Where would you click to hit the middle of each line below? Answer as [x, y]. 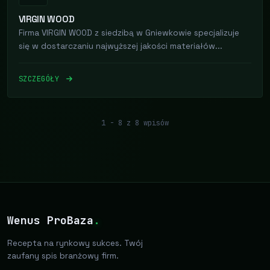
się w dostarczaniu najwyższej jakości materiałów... [120, 46]
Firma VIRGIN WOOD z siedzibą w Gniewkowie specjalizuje [129, 33]
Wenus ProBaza [50, 220]
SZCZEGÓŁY [41, 79]
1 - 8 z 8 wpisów [135, 122]
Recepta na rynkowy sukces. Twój [75, 243]
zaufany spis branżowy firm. [63, 256]
